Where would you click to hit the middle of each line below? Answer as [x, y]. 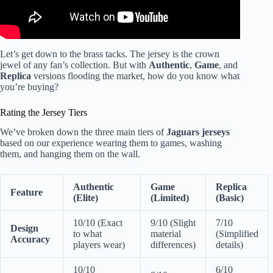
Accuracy [30, 239]
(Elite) [86, 198]
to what [87, 234]
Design [24, 229]
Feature [27, 193]
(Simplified [237, 234]
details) [229, 245]
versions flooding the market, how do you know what [135, 76]
